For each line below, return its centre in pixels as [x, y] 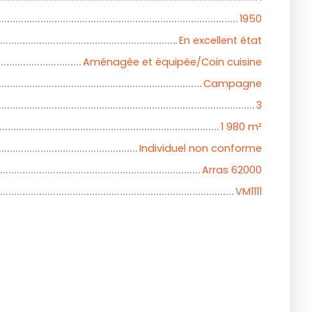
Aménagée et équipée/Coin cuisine [172, 62]
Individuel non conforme [201, 149]
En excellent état [220, 41]
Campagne [233, 84]
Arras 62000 [232, 170]
